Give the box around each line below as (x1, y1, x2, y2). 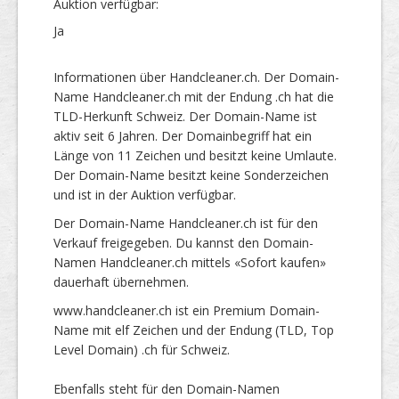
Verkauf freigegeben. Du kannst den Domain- (53, 233, 313, 251)
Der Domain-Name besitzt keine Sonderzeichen (53, 166, 329, 183)
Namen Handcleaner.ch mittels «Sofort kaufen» (53, 253, 326, 271)
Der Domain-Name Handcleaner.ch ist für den (53, 214, 318, 232)
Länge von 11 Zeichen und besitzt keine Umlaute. (53, 146, 337, 164)
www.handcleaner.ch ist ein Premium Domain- (53, 301, 320, 319)
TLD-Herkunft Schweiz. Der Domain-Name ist (53, 107, 317, 125)
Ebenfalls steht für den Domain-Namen (53, 379, 280, 397)
